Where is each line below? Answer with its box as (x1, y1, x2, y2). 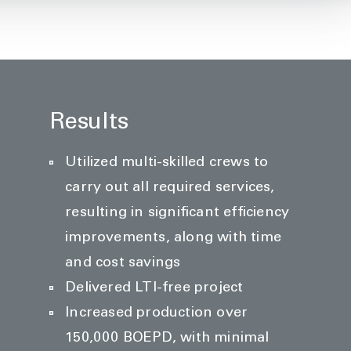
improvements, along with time (65, 231, 281, 245)
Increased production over (65, 306, 248, 320)
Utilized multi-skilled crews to (65, 156, 269, 170)
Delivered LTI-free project (65, 281, 248, 295)
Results (50, 112, 128, 135)
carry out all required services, (65, 181, 275, 195)
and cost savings (65, 256, 185, 270)
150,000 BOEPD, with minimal (65, 331, 270, 346)
